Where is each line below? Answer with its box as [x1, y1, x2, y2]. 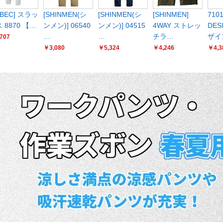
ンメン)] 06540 [43, 21, 91, 30]
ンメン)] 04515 [98, 21, 145, 30]
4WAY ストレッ [153, 21, 201, 30]
